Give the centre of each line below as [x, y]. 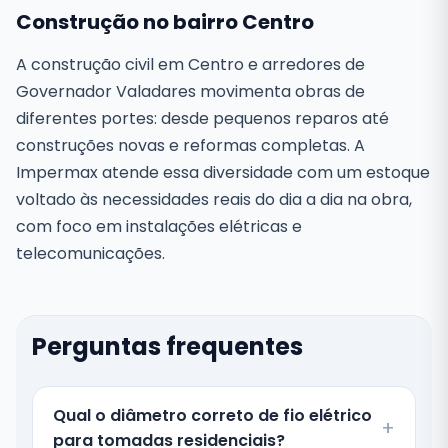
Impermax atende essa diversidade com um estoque [223, 172]
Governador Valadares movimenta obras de [190, 91]
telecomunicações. [90, 253]
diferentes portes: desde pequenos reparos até [202, 118]
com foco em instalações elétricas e [159, 226]
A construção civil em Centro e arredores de [190, 64]
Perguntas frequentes [167, 346]
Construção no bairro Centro [165, 22]
